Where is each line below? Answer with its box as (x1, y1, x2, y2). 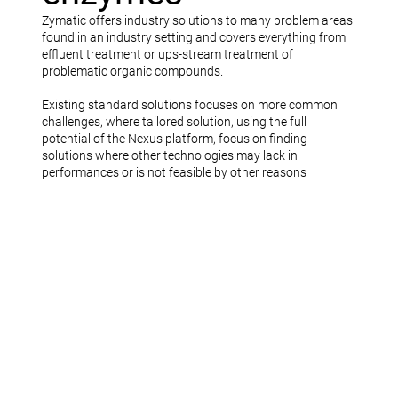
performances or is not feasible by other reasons (41, 165, 306, 180)
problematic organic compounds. (41, 64, 223, 79)
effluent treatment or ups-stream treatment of (41, 47, 293, 62)
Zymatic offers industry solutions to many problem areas (41, 13, 353, 28)
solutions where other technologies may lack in (41, 148, 298, 163)
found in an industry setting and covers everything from (41, 30, 346, 45)
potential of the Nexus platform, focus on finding (41, 131, 307, 147)
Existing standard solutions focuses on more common (41, 98, 338, 113)
